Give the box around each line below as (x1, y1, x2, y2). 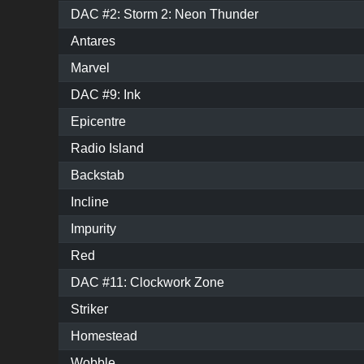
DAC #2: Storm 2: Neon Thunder (71, 7, 258, 22)
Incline (71, 195, 109, 210)
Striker (71, 302, 108, 317)
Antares (71, 34, 115, 49)
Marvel (71, 61, 110, 76)
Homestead (71, 329, 137, 344)
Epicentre (71, 115, 126, 129)
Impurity (71, 222, 116, 236)
